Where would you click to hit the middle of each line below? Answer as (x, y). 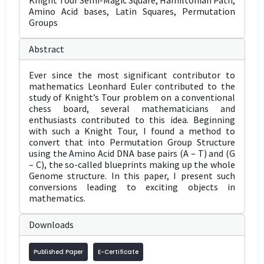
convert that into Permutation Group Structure (132, 142)
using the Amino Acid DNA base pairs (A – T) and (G (132, 153)
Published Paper (58, 252)
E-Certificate (118, 252)
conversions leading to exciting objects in (132, 187)
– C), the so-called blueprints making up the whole (132, 164)
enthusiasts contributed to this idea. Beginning (132, 120)
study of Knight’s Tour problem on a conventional (132, 97)
